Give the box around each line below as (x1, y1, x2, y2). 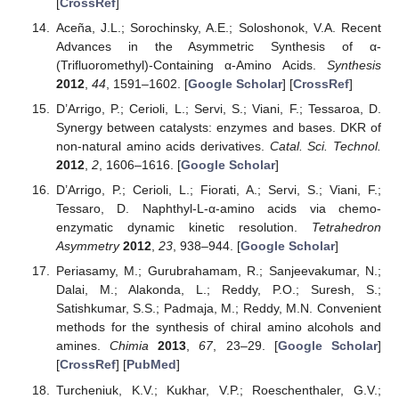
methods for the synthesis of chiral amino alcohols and (55, 320, 381, 335)
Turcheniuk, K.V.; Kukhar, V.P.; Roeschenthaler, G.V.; (55, 382, 381, 397)
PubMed (126, 357, 176, 372)
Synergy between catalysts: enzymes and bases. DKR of (55, 120, 381, 135)
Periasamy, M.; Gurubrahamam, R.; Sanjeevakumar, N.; (55, 264, 381, 279)
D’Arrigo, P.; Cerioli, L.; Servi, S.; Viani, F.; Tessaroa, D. (55, 102, 381, 117)
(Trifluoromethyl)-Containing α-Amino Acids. (55, 58, 327, 73)
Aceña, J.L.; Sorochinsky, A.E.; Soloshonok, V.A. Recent (55, 20, 381, 36)
